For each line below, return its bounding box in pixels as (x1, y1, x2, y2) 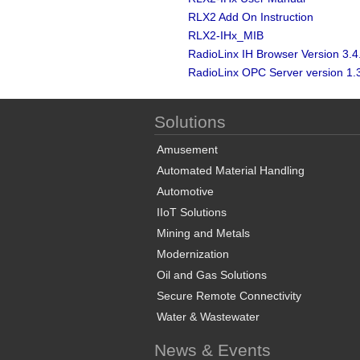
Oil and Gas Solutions (157, 268, 267, 281)
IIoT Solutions (157, 206, 227, 219)
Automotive (157, 185, 214, 198)
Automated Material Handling (157, 164, 305, 177)
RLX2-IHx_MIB (188, 29, 264, 42)
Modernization (157, 247, 229, 260)
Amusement (157, 143, 218, 156)
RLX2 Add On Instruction (188, 10, 313, 23)
